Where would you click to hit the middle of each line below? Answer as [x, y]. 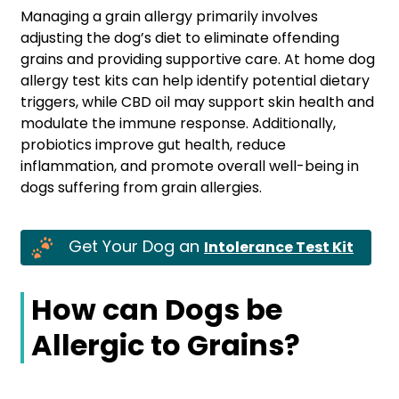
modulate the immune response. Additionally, [178, 123]
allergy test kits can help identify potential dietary [195, 81]
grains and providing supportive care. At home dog [198, 59]
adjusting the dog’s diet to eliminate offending [180, 38]
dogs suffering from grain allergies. [141, 187]
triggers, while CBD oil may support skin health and [197, 102]
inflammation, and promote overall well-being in [190, 166]
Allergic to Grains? [166, 346]
